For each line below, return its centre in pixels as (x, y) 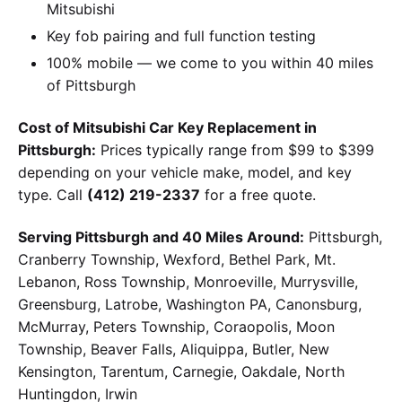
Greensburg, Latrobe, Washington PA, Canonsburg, (190, 304)
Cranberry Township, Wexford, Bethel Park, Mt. (177, 259)
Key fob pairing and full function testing (181, 36)
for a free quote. (258, 195)
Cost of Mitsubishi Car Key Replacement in (167, 128)
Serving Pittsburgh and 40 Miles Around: (161, 236)
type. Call (52, 195)
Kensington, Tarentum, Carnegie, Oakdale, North (181, 371)
